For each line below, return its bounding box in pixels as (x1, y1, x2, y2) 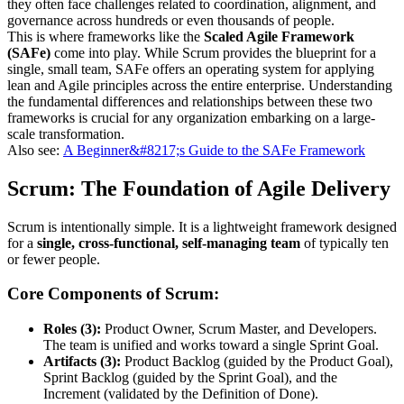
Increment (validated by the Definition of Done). (43, 386, 318, 402)
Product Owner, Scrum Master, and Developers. (101, 321, 377, 337)
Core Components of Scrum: (7, 284, 219, 304)
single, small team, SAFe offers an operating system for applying (7, 60, 374, 77)
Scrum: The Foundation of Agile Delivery (7, 176, 390, 200)
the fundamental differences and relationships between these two (7, 93, 372, 109)
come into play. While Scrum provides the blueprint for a (50, 44, 376, 60)
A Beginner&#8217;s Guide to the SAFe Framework (63, 142, 365, 158)
